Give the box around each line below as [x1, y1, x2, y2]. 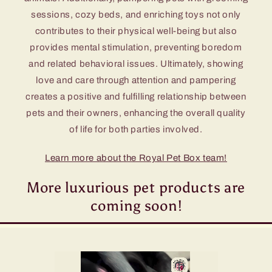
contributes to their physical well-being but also [35, 25, 237, 36]
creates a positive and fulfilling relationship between [25, 91, 246, 101]
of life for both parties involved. [69, 124, 203, 134]
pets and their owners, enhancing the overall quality [26, 107, 246, 118]
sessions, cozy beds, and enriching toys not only [31, 9, 241, 19]
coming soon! [90, 196, 182, 214]
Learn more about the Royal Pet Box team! [45, 152, 227, 163]
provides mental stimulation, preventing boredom [30, 42, 242, 52]
